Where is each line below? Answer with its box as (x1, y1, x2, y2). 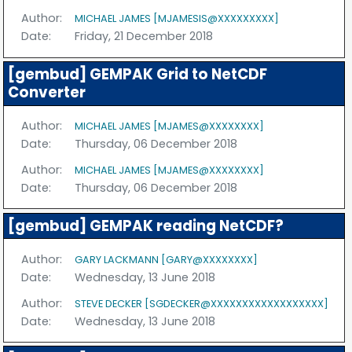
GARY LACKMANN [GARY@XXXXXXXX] (75, 252, 258, 266)
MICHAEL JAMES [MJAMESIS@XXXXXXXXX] (75, 12, 280, 26)
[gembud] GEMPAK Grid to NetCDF (7, 64, 267, 85)
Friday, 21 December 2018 (75, 28, 214, 45)
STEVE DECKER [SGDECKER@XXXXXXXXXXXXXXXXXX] (75, 296, 329, 310)
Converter (7, 82, 86, 103)
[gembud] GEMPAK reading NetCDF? (7, 215, 284, 236)
